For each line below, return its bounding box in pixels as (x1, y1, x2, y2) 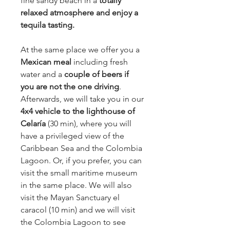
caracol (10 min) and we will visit (21, 205, 135, 215)
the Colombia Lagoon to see (21, 217, 126, 227)
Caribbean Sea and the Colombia (21, 143, 142, 153)
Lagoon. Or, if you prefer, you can (21, 156, 142, 165)
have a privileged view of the (21, 131, 124, 141)
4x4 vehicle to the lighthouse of (21, 106, 135, 116)
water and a (21, 69, 64, 79)
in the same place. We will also (21, 180, 132, 190)
